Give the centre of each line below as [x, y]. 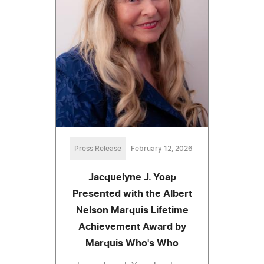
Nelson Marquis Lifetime [132, 210]
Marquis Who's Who [132, 243]
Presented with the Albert [132, 194]
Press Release [98, 148]
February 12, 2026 [161, 148]
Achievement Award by [132, 227]
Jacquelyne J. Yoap [132, 177]
